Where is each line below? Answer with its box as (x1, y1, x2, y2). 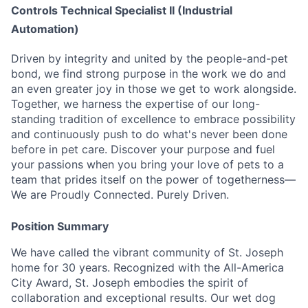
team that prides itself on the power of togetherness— (11, 173, 296, 187)
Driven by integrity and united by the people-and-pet (11, 52, 288, 66)
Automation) (11, 22, 79, 36)
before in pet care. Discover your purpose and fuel (11, 142, 275, 157)
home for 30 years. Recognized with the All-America (11, 261, 284, 275)
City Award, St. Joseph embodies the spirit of (11, 276, 248, 290)
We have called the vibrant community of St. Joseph (11, 245, 283, 260)
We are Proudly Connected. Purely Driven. (11, 188, 229, 202)
